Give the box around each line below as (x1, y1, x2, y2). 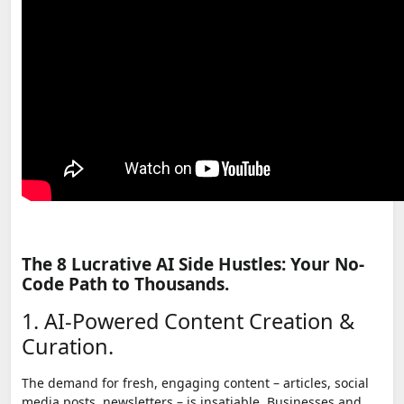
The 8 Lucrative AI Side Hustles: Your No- (22, 252, 364, 276)
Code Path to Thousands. (22, 271, 229, 296)
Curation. (22, 331, 114, 361)
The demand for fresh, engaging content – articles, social (22, 373, 369, 391)
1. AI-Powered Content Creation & (22, 306, 354, 335)
